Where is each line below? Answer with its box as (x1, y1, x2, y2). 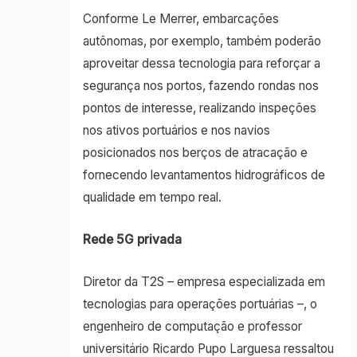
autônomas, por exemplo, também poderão (82, 33, 321, 49)
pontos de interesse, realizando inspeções (82, 100, 316, 116)
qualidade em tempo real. (82, 190, 222, 206)
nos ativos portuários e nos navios (82, 123, 270, 139)
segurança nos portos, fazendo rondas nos (82, 78, 319, 94)
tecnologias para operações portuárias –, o (82, 296, 317, 312)
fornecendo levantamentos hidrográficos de (82, 167, 325, 183)
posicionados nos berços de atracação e (82, 145, 308, 161)
